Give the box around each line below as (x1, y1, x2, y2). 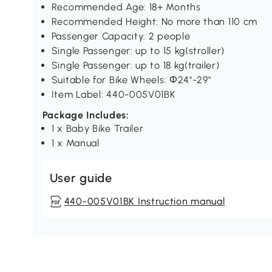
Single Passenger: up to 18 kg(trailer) (51, 59, 220, 72)
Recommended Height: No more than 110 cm (51, 16, 258, 28)
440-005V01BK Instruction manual (64, 195, 225, 208)
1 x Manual (51, 137, 100, 149)
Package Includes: (42, 109, 129, 121)
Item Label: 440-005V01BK (51, 89, 176, 101)
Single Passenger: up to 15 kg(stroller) (51, 45, 225, 57)
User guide (49, 171, 112, 186)
